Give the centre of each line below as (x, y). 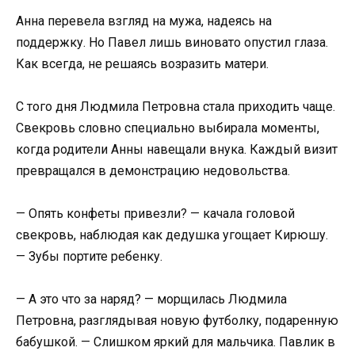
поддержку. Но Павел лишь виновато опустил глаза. (172, 42)
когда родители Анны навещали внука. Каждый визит (177, 149)
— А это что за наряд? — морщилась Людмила (151, 300)
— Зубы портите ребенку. (89, 257)
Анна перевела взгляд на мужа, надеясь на (144, 21)
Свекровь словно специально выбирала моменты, (168, 128)
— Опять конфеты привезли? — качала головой (155, 214)
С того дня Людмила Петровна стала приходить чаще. (176, 106)
